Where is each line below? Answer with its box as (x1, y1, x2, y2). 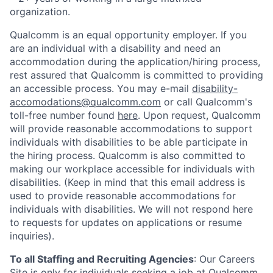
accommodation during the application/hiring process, (10, 55, 260, 68)
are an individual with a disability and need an (10, 41, 221, 54)
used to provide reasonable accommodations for (10, 189, 236, 202)
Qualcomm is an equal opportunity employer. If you (10, 28, 247, 41)
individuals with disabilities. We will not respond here (10, 202, 253, 215)
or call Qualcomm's (161, 95, 252, 108)
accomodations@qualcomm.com (10, 95, 161, 108)
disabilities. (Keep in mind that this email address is (10, 175, 245, 188)
